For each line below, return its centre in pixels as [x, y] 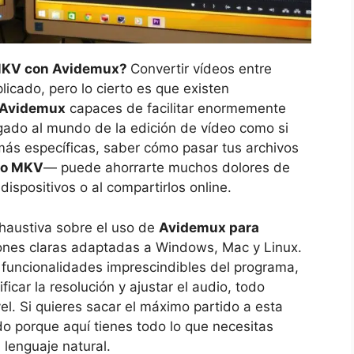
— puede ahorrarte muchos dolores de [167, 168]
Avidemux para [209, 227]
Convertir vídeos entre [201, 69]
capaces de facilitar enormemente [176, 109]
